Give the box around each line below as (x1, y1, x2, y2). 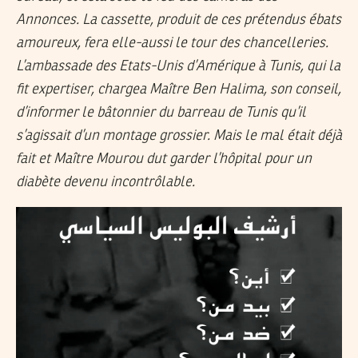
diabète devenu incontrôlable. (16, 174, 195, 189)
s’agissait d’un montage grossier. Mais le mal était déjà (16, 128, 342, 143)
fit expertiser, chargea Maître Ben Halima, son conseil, (16, 82, 341, 97)
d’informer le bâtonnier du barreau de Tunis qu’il (16, 105, 306, 120)
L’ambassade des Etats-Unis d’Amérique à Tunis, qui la (16, 58, 340, 74)
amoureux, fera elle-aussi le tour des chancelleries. (16, 35, 328, 50)
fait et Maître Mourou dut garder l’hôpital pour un (16, 151, 312, 166)
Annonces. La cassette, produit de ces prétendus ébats (16, 12, 341, 27)
